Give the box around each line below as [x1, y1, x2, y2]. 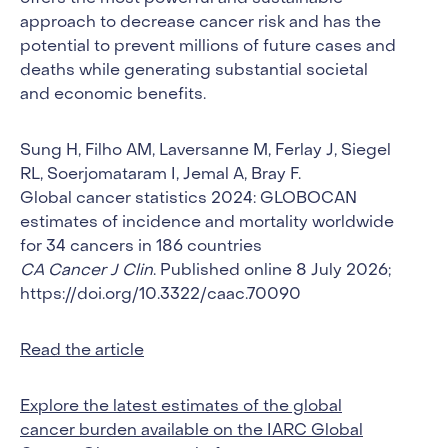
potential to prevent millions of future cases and [20, 39, 396, 55]
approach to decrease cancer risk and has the [20, 15, 381, 31]
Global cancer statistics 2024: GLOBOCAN [20, 191, 357, 207]
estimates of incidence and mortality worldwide [20, 215, 394, 231]
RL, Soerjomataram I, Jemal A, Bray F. [20, 167, 301, 183]
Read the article [20, 343, 144, 359]
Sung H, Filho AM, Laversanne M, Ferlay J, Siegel [20, 143, 391, 159]
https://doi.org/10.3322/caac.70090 [20, 287, 301, 303]
